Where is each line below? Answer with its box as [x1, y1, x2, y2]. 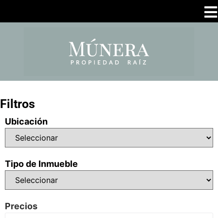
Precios [5, 201, 37, 211]
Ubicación [5, 116, 48, 127]
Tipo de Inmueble [5, 159, 78, 169]
